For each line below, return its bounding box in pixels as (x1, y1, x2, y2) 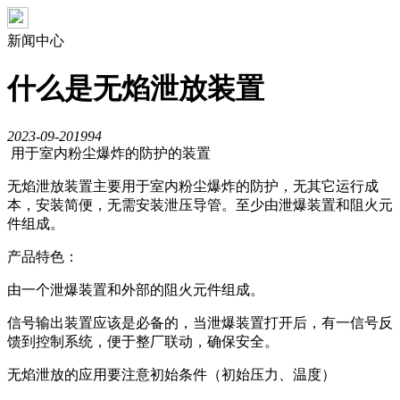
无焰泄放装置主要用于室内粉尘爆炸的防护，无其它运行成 (7, 178, 379, 194)
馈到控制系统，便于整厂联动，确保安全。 (7, 333, 279, 349)
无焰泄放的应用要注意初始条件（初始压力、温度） (7, 366, 336, 382)
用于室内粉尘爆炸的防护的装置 (7, 145, 211, 161)
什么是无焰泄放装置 (7, 72, 264, 105)
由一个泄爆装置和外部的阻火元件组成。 (7, 281, 264, 297)
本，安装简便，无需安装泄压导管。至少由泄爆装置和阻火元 (7, 196, 393, 212)
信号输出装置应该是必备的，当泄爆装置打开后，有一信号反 (7, 314, 393, 330)
